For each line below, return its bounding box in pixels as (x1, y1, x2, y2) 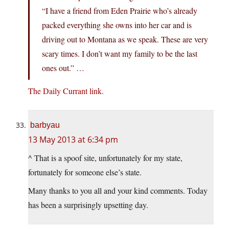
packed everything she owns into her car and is (42, 19, 192, 31)
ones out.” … (42, 62, 84, 74)
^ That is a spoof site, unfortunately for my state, (28, 152, 182, 164)
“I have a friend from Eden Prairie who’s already (42, 5, 197, 16)
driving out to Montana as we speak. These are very (42, 34, 208, 45)
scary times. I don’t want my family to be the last (42, 48, 197, 59)
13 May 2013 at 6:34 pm (28, 134, 118, 146)
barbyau (30, 121, 60, 130)
